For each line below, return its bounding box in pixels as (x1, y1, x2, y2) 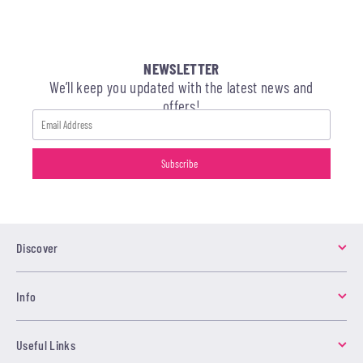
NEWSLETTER (143, 58, 220, 78)
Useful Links (16, 336, 75, 352)
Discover (16, 239, 58, 255)
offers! (162, 96, 201, 115)
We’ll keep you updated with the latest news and (49, 77, 314, 96)
